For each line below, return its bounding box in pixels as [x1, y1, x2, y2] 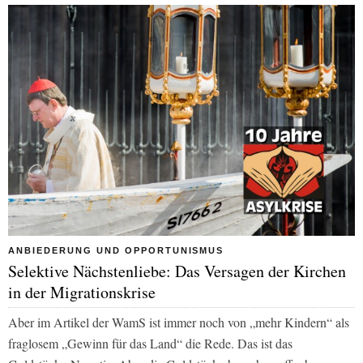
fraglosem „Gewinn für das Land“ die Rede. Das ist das [8, 335, 293, 352]
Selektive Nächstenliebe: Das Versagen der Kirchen [8, 260, 346, 283]
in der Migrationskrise [8, 281, 156, 304]
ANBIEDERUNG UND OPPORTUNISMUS [8, 246, 224, 256]
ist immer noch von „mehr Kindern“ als [146, 314, 349, 331]
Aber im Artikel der [8, 314, 112, 331]
